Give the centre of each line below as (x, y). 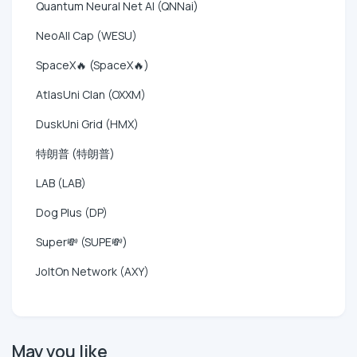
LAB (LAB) (61, 182)
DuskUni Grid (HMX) (87, 124)
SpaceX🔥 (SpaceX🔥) (92, 65)
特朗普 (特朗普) (75, 153)
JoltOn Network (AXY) (92, 271)
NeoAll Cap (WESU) (86, 35)
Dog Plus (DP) (72, 212)
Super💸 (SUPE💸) (82, 241)
